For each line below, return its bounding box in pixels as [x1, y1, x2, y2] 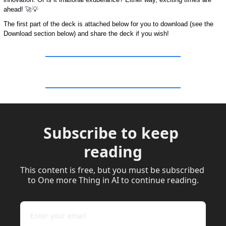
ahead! [4, 5, 25, 13]
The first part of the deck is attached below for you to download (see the [4, 20, 213, 28]
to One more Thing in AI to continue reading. [27, 174, 199, 186]
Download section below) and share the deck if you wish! [4, 29, 169, 37]
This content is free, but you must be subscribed [20, 164, 204, 176]
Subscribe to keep [43, 122, 179, 143]
